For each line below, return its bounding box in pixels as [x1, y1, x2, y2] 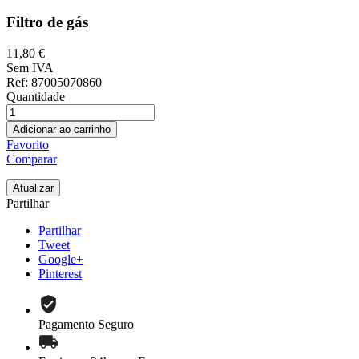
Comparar [6, 151, 57, 166]
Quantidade [6, 89, 65, 103]
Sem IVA [6, 60, 54, 75]
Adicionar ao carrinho [13, 123, 111, 135]
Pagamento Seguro [38, 317, 134, 331]
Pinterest [38, 266, 82, 280]
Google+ [38, 252, 83, 266]
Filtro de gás [6, 14, 88, 31]
